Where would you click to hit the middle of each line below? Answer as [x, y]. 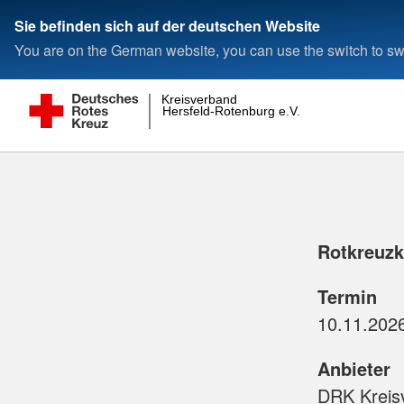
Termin [347, 296]
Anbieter [354, 368]
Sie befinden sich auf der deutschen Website [167, 25]
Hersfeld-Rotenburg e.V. [231, 111]
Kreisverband [200, 99]
